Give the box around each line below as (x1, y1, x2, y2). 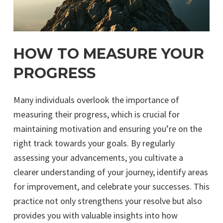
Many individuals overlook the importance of (13, 94, 179, 106)
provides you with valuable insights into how (13, 209, 178, 221)
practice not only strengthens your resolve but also (13, 195, 202, 207)
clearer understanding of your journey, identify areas (13, 166, 208, 178)
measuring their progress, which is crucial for (13, 108, 180, 120)
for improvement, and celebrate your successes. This (13, 180, 210, 192)
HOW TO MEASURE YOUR (13, 44, 204, 62)
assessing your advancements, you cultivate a (13, 151, 183, 163)
